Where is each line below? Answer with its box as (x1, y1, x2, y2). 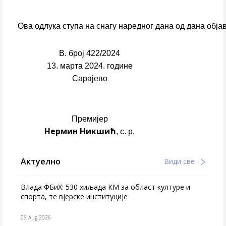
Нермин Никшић (44, 126, 116, 137)
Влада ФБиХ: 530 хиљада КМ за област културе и (21, 182, 190, 192)
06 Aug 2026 (21, 214, 51, 221)
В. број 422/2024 (59, 49, 120, 58)
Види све (164, 156, 197, 166)
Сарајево (72, 74, 107, 83)
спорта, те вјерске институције (21, 192, 128, 201)
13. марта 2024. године (46, 62, 133, 70)
